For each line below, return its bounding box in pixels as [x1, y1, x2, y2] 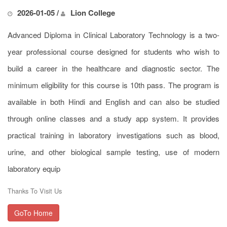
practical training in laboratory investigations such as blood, [8, 130, 219, 141]
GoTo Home [14, 208, 53, 218]
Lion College [70, 7, 115, 19]
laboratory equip [8, 163, 60, 174]
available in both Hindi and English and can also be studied [8, 96, 219, 107]
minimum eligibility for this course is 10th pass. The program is [8, 80, 219, 91]
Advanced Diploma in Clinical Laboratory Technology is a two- [8, 29, 219, 41]
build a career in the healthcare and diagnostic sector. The [8, 63, 219, 74]
